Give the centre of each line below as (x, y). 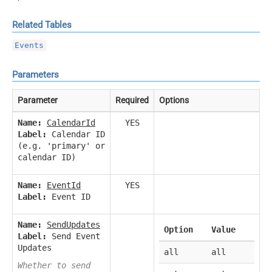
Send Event (73, 236)
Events (29, 46)
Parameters (36, 74)
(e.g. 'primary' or (61, 145)
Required (132, 100)
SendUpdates (73, 224)
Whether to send (54, 265)
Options (174, 100)
